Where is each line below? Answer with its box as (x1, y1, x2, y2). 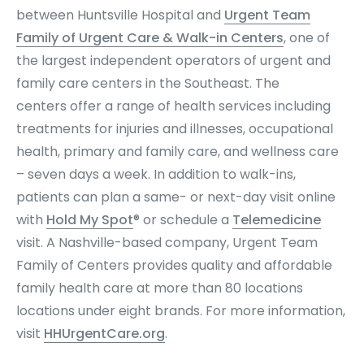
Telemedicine (232, 210, 321, 229)
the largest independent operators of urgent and (16, 51, 331, 70)
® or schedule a (133, 210, 232, 229)
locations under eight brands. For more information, (16, 301, 345, 320)
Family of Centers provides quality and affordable (16, 256, 332, 275)
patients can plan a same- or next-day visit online (16, 188, 336, 206)
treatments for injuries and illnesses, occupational (16, 119, 333, 138)
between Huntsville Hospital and (16, 6, 224, 24)
